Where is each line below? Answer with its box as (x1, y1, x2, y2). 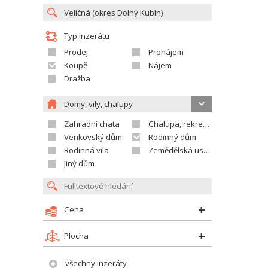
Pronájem (148, 47, 184, 57)
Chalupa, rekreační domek (148, 118, 203, 129)
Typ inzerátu (64, 31, 109, 41)
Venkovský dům (64, 132, 122, 142)
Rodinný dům (148, 132, 196, 142)
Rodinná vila (64, 145, 109, 156)
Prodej (64, 47, 88, 57)
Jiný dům (64, 158, 95, 169)
